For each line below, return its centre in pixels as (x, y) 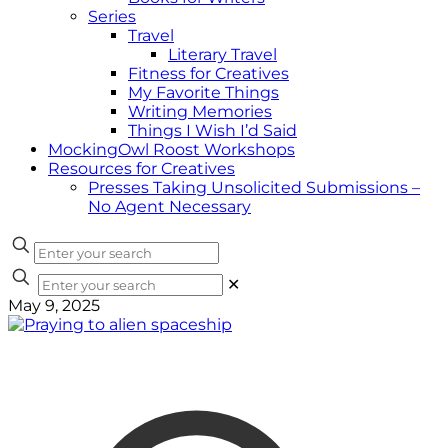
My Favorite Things (203, 92)
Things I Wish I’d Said (212, 130)
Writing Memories (200, 111)
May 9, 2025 (54, 305)
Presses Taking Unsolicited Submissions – (254, 187)
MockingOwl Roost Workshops (171, 149)
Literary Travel (222, 54)
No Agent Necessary (169, 206)
